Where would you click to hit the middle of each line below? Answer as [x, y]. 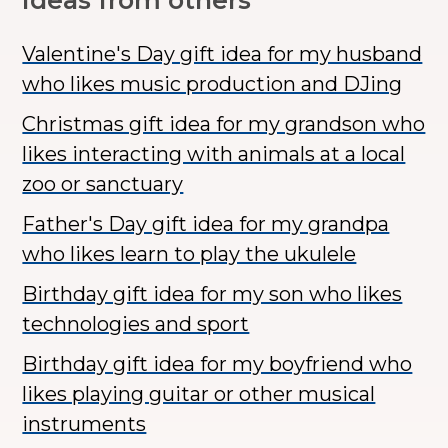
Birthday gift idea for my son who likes [212, 294]
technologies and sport [136, 324]
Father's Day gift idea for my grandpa [206, 224]
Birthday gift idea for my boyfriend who [217, 364]
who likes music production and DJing [212, 84]
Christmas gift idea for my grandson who [224, 124]
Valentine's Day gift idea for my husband [222, 54]
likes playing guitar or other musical [199, 394]
